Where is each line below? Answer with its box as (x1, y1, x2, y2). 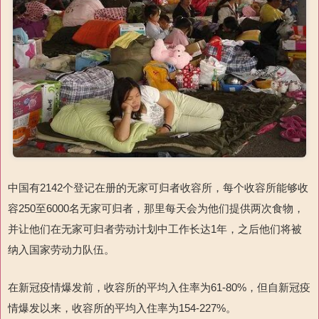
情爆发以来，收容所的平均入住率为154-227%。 (8, 301, 236, 314)
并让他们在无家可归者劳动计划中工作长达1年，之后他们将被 (8, 222, 302, 235)
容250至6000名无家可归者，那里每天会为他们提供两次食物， (8, 202, 304, 214)
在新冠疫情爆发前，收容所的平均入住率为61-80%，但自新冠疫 (8, 281, 310, 293)
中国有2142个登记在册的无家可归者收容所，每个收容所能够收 (8, 181, 308, 194)
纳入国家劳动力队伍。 (8, 243, 115, 256)
